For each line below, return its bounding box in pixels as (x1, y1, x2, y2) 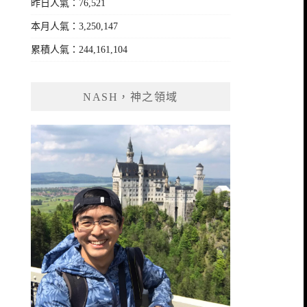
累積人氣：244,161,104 (31, 45, 128, 55)
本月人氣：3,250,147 (31, 21, 119, 32)
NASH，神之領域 (83, 91, 178, 103)
